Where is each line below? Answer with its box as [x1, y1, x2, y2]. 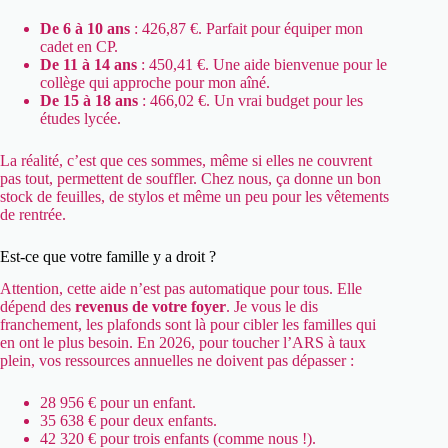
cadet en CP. [40, 37, 118, 55]
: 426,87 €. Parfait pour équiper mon [130, 19, 363, 37]
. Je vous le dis [226, 298, 318, 316]
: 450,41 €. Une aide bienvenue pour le [137, 55, 387, 73]
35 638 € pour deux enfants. [40, 412, 217, 430]
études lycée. [40, 109, 121, 127]
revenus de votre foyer [75, 298, 226, 316]
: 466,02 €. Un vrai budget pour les [138, 91, 363, 109]
